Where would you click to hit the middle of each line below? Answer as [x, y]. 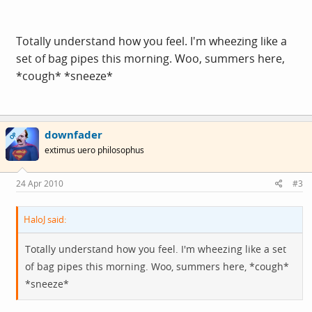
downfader [73, 134]
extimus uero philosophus [94, 150]
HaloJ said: [45, 219]
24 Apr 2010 [40, 183]
